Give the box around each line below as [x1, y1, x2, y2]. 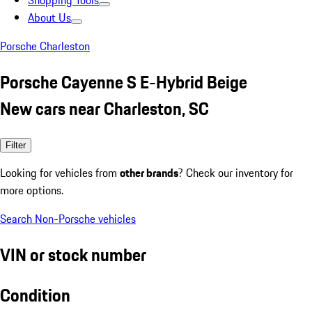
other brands [120, 164, 178, 181]
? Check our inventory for [178, 164, 293, 181]
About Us [28, 9, 71, 26]
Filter [6, 139, 26, 150]
